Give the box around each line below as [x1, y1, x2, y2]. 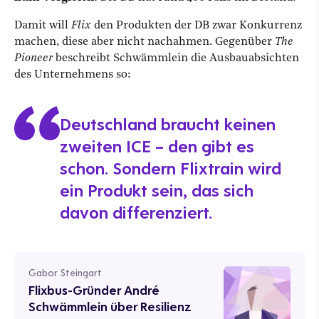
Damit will [14, 20, 71, 32]
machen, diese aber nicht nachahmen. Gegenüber [14, 36, 275, 48]
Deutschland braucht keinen [60, 113, 276, 135]
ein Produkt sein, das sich [60, 179, 253, 202]
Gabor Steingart [28, 266, 102, 280]
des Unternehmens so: [14, 69, 131, 81]
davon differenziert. [60, 202, 212, 224]
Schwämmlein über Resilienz [28, 298, 192, 315]
